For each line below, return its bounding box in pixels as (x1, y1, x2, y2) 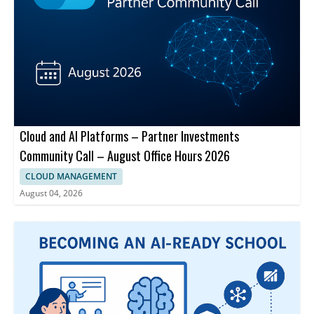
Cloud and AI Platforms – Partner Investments (20, 127, 239, 145)
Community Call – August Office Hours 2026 (20, 146, 230, 165)
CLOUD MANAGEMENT (25, 170, 117, 182)
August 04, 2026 (20, 187, 83, 199)
